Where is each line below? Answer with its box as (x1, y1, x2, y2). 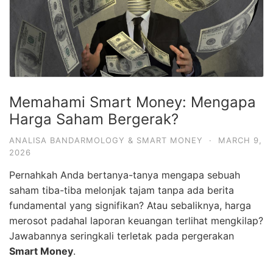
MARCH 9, (218, 135, 262, 145)
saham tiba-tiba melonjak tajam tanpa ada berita (9, 183, 234, 196)
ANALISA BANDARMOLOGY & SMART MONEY (9, 135, 203, 145)
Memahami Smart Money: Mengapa (9, 93, 256, 111)
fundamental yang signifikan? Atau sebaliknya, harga (9, 199, 251, 211)
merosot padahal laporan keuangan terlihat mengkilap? (9, 214, 263, 227)
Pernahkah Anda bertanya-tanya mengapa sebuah (9, 168, 240, 181)
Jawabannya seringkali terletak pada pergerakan (9, 229, 234, 242)
